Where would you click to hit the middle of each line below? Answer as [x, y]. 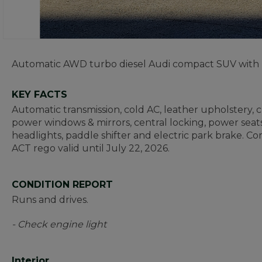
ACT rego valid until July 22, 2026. [92, 148]
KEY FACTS [39, 94]
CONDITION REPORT [62, 185]
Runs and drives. [50, 200]
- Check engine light [59, 224]
